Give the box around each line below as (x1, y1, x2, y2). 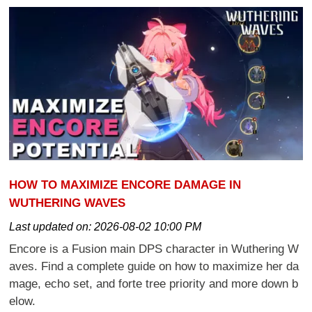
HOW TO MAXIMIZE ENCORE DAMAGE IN (9, 178, 242, 192)
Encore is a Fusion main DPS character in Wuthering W (9, 242, 299, 256)
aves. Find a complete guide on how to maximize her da (9, 260, 299, 274)
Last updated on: (9, 221, 95, 233)
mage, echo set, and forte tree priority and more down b (9, 277, 299, 291)
